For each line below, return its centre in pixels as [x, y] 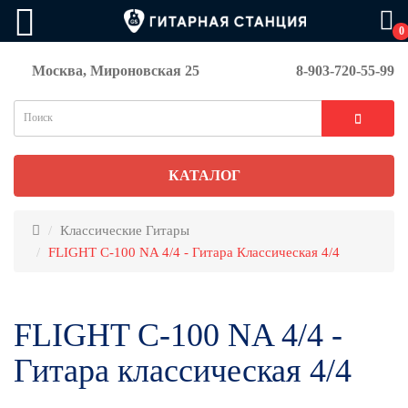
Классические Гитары [125, 230]
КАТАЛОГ [204, 175]
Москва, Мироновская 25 [116, 70]
